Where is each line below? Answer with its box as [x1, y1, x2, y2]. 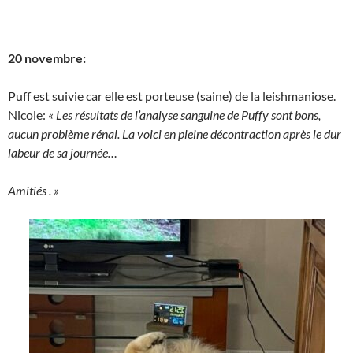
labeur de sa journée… [8, 145, 117, 160]
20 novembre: [8, 50, 86, 65]
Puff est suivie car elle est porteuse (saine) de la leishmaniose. [8, 88, 336, 103]
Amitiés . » [8, 183, 59, 198]
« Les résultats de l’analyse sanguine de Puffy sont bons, [48, 107, 321, 122]
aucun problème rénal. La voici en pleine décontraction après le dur [8, 126, 341, 141]
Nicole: [8, 107, 48, 122]
